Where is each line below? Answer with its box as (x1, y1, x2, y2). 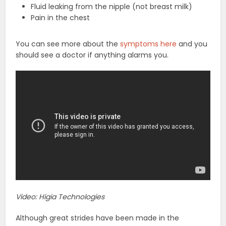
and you (177, 38, 208, 49)
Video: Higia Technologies (16, 191, 105, 202)
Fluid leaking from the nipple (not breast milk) (31, 1, 193, 12)
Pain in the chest (31, 12, 90, 23)
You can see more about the (16, 38, 121, 49)
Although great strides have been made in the (16, 212, 180, 223)
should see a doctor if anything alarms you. (16, 49, 169, 60)
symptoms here (120, 38, 177, 49)
